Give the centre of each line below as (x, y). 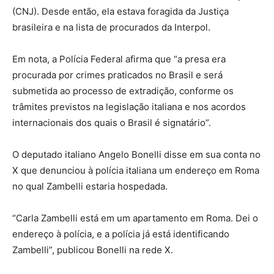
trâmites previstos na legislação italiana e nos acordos (129, 107)
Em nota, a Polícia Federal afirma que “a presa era (119, 59)
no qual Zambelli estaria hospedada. (90, 187)
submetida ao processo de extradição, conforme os (123, 91)
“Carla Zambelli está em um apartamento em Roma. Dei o (135, 218)
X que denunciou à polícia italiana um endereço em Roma (136, 171)
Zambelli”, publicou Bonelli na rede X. (93, 250)
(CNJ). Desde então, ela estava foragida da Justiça (120, 12)
